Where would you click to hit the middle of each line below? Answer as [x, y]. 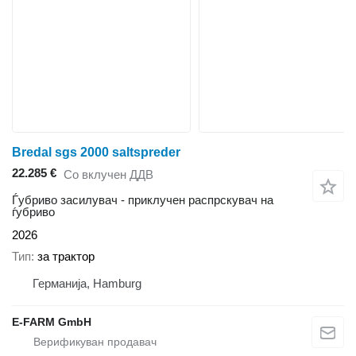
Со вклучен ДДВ [108, 174]
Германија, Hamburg [87, 283]
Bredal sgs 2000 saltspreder [96, 153]
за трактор [66, 256]
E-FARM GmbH [52, 321]
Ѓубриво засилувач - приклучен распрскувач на [143, 200]
